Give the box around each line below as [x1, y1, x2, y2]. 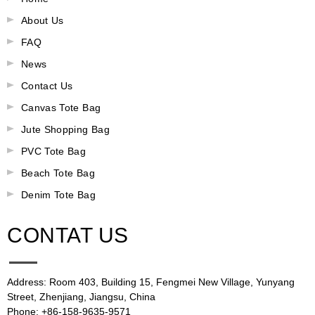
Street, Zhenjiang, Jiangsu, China [7, 290, 155, 302]
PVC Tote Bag [21, 145, 86, 157]
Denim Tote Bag [21, 188, 96, 200]
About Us [21, 14, 64, 26]
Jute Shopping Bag [21, 123, 110, 135]
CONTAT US [7, 223, 129, 247]
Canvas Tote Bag [21, 101, 101, 113]
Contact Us [21, 79, 73, 91]
